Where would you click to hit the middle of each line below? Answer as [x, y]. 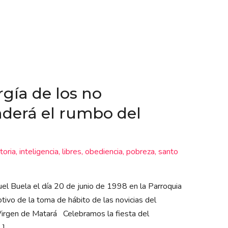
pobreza [140, 152]
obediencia [104, 152]
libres [72, 152]
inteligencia [39, 152]
